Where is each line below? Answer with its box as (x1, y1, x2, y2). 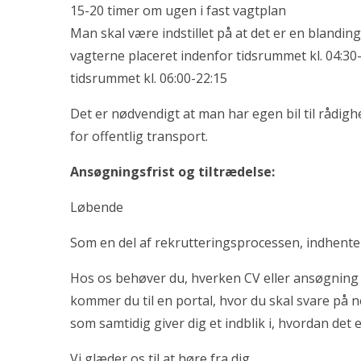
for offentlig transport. (70, 127, 208, 145)
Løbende (70, 198, 127, 216)
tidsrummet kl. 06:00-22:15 (70, 69, 227, 87)
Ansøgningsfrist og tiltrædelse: (70, 163, 278, 180)
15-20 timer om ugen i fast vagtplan (70, 2, 286, 19)
